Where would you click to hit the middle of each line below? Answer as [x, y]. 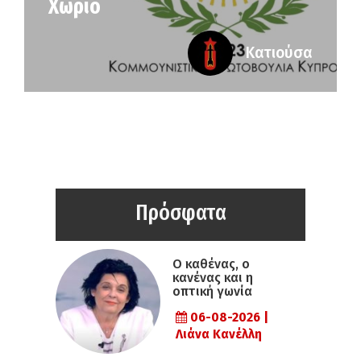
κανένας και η [213, 277]
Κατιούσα [279, 53]
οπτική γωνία [212, 291]
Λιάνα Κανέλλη [219, 334]
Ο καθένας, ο [211, 263]
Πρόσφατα [180, 212]
